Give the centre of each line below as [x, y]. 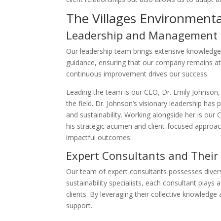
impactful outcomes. [99, 137]
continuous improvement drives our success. [138, 74]
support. [79, 205]
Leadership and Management [142, 35]
